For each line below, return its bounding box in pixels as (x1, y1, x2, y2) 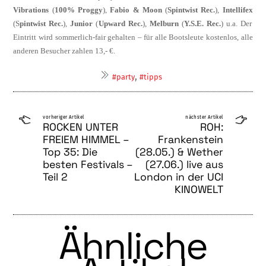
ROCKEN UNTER (43, 120, 119, 134)
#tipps (139, 72, 162, 81)
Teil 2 (43, 170, 68, 183)
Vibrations (13, 5, 49, 14)
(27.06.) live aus (145, 157, 223, 171)
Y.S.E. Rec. (183, 18, 221, 28)
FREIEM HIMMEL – (43, 132, 129, 146)
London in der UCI (134, 170, 223, 183)
